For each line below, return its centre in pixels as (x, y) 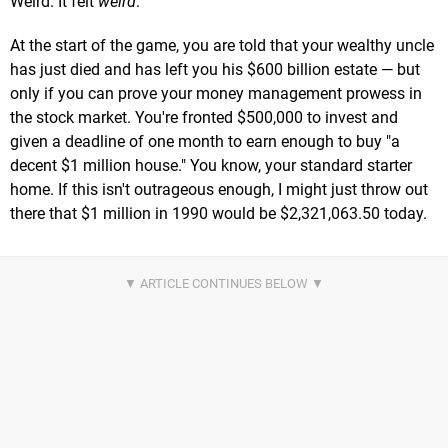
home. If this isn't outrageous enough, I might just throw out (219, 190)
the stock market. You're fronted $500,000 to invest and (204, 118)
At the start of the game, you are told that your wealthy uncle (222, 46)
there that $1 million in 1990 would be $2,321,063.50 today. (218, 214)
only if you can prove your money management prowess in (216, 94)
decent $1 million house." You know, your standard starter (211, 166)
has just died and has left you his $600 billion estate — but (215, 70)
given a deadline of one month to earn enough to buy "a (205, 142)
